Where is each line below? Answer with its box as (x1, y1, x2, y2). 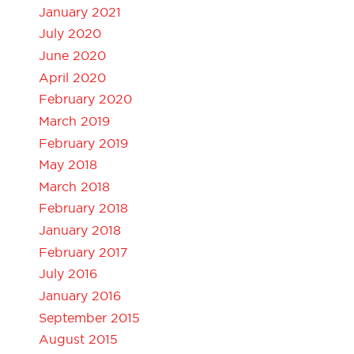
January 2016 (39, 288, 122, 304)
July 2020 (39, 25, 102, 42)
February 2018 (39, 200, 129, 217)
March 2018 (39, 178, 111, 194)
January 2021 (39, 3, 122, 20)
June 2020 (39, 47, 107, 63)
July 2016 (39, 265, 98, 282)
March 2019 (39, 112, 111, 129)
